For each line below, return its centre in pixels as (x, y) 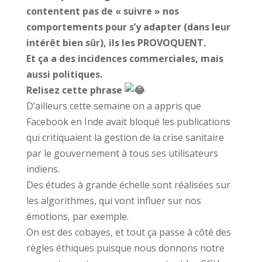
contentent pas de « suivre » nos (102, 11)
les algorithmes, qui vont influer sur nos (113, 201)
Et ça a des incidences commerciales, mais (125, 59)
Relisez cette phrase (75, 90)
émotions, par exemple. (77, 217)
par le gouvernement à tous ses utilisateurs (122, 154)
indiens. (43, 169)
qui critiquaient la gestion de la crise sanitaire (125, 138)
